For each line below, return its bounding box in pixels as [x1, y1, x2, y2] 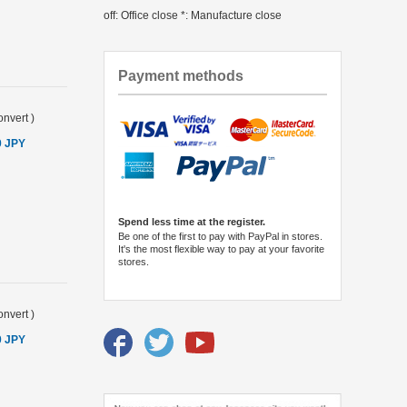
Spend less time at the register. [118, 215, 265, 227]
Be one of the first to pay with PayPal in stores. [118, 230, 323, 242]
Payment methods [118, 67, 243, 84]
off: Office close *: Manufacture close [104, 8, 282, 22]
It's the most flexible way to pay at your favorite [118, 243, 324, 254]
